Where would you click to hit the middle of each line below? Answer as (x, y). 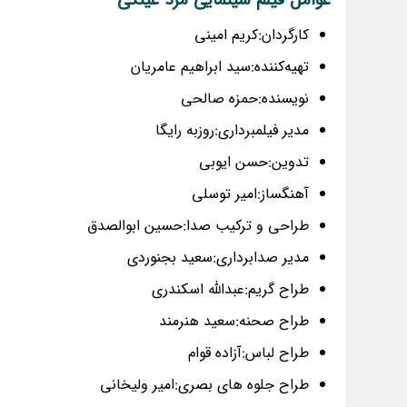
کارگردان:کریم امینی (252, 35)
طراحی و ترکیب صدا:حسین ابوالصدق (198, 226)
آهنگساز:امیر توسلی (250, 194)
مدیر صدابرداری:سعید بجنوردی (218, 258)
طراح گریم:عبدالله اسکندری (230, 290)
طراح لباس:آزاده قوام (248, 353)
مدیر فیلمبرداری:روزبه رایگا (232, 131)
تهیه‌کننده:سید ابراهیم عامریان (220, 67)
